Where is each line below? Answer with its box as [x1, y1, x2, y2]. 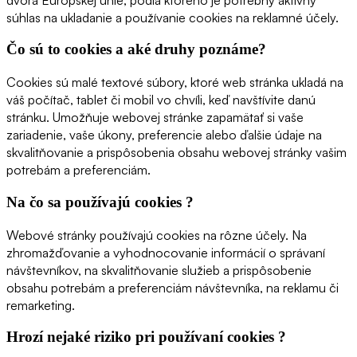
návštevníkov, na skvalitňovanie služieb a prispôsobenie [6, 261, 312, 278]
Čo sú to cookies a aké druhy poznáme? [6, 41, 266, 58]
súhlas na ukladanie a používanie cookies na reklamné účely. [6, 9, 339, 25]
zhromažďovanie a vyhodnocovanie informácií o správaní [6, 244, 325, 261]
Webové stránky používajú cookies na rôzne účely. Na [6, 226, 307, 243]
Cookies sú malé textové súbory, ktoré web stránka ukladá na [6, 74, 343, 91]
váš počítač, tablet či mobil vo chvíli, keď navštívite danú [6, 92, 316, 108]
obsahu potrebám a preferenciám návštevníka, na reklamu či [6, 279, 339, 296]
